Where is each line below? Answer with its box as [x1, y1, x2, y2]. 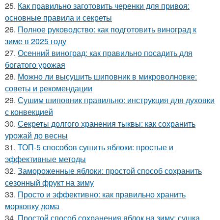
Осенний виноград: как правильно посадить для [18, 47, 192, 58]
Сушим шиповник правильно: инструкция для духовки [18, 94, 215, 106]
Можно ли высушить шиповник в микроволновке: [18, 70, 197, 82]
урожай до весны [5, 129, 68, 141]
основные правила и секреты [5, 11, 112, 23]
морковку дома [5, 200, 59, 212]
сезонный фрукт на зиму [5, 176, 94, 188]
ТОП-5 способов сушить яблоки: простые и [18, 141, 173, 153]
